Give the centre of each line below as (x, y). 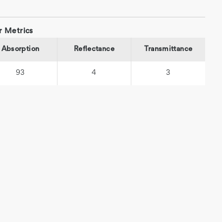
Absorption (20, 49)
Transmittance (168, 49)
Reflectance (94, 49)
